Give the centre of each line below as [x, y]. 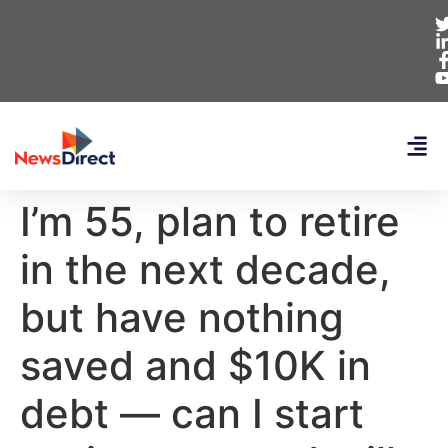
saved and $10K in [195, 365]
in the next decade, [205, 269]
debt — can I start [192, 413]
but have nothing [182, 317]
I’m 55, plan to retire [210, 221]
